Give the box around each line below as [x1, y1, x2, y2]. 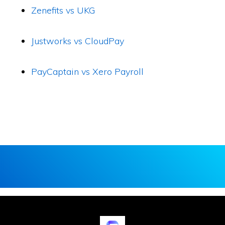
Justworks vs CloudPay [31, 35, 125, 47]
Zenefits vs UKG [31, 5, 95, 16]
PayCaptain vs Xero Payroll [31, 66, 144, 77]
